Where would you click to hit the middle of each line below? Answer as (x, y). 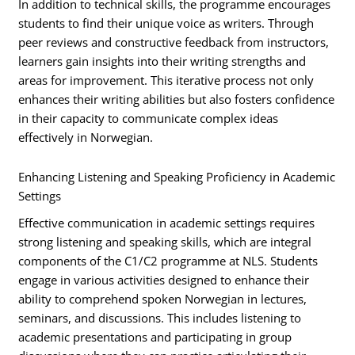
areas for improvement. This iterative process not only (166, 80)
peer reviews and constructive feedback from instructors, (174, 42)
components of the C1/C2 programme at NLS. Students (168, 260)
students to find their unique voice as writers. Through (166, 23)
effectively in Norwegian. (86, 137)
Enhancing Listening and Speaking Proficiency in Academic (177, 176)
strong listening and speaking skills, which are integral (165, 241)
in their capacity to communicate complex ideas (149, 118)
